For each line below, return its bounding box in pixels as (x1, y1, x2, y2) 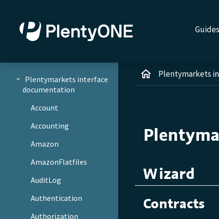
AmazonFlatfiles (31, 156, 88, 167)
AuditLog (31, 175, 62, 185)
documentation (22, 84, 75, 94)
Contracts (143, 194, 205, 213)
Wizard (143, 163, 195, 185)
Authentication (31, 193, 83, 203)
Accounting (31, 120, 69, 131)
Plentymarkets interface (24, 74, 108, 84)
